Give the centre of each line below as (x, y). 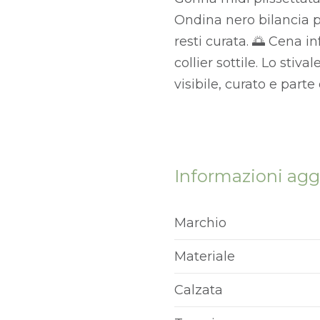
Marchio (200, 223)
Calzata (199, 290)
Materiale (205, 257)
